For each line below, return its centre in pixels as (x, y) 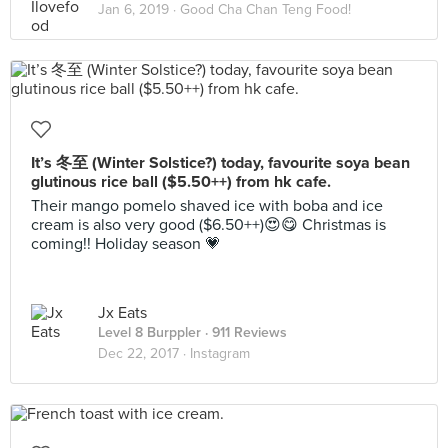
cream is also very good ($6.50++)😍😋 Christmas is (208, 225)
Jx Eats (122, 313)
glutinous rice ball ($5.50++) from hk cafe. (181, 182)
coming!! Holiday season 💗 (126, 244)
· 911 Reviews (244, 332)
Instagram (220, 353)
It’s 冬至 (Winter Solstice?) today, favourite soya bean (220, 163)
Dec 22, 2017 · (144, 353)
